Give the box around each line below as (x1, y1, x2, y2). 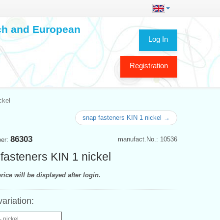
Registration (130, 61, 168, 70)
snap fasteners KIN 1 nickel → (82, 113, 170, 121)
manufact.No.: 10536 (118, 135, 177, 143)
